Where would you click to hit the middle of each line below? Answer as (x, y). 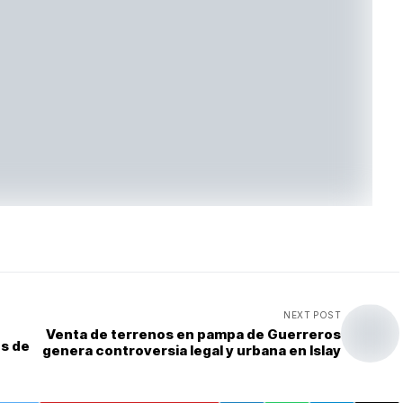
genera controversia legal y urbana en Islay (192, 350)
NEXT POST (312, 314)
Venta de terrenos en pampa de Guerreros (193, 334)
